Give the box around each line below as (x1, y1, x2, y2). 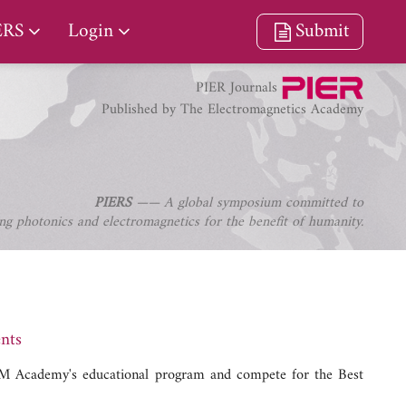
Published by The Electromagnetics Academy (101, 97, 363, 123)
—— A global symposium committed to (131, 190, 363, 216)
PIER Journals (196, 74, 282, 101)
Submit (295, 14, 349, 48)
